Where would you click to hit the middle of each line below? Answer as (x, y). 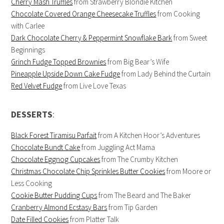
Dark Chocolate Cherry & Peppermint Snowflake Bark (92, 38)
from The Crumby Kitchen (139, 159)
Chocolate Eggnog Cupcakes (56, 159)
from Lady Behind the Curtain (165, 74)
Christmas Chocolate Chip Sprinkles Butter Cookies (88, 171)
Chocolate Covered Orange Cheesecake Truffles (84, 14)
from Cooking (178, 14)
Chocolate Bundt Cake (46, 147)
